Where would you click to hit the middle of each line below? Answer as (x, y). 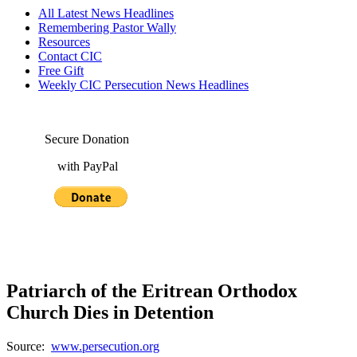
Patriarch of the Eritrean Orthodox (152, 290)
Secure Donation (68, 139)
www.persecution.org (105, 346)
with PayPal (62, 166)
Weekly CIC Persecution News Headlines (143, 85)
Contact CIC (70, 56)
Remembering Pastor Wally (107, 27)
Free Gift (61, 71)
